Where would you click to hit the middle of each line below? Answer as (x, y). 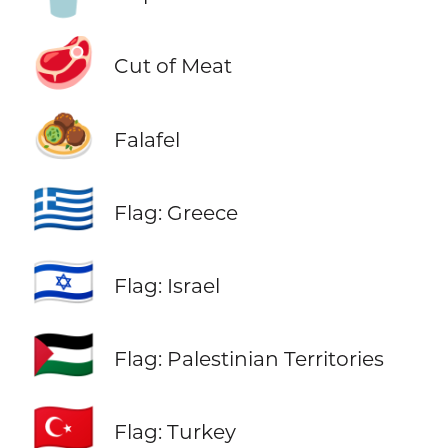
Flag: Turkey (174, 431)
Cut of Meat (172, 66)
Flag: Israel (166, 285)
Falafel (146, 139)
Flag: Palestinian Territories (248, 358)
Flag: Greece (175, 212)
